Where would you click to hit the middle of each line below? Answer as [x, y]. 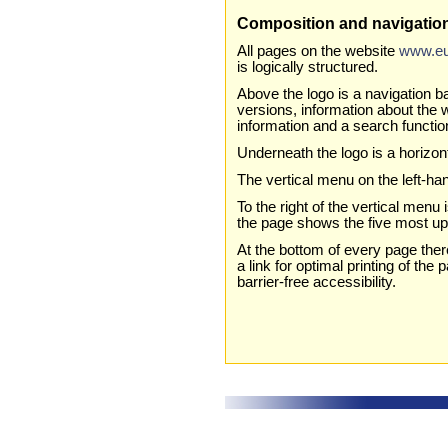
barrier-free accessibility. [317, 281]
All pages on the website [318, 51]
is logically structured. [308, 67]
